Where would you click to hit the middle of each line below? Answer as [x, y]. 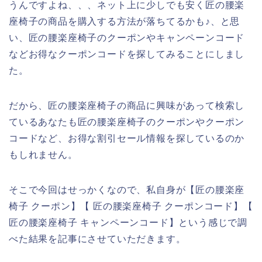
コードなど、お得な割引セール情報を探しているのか [127, 139]
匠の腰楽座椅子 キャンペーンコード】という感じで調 [128, 223]
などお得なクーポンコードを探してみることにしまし [127, 54]
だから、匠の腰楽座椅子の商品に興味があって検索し [127, 106]
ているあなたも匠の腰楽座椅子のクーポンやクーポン [127, 122]
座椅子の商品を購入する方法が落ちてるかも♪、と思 [125, 22]
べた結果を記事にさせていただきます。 [97, 239]
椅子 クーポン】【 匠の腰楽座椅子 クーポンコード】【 [131, 206]
